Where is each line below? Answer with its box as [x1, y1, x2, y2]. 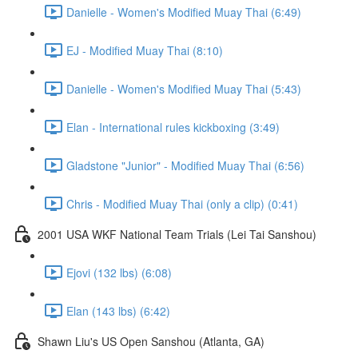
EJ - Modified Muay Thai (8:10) [66, 42, 223, 58]
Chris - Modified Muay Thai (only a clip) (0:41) [66, 195, 298, 212]
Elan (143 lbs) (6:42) [66, 302, 170, 319]
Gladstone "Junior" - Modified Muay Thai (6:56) [66, 157, 304, 173]
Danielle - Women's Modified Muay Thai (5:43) [66, 80, 301, 97]
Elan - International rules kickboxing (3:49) [66, 118, 280, 135]
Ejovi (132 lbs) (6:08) [66, 264, 172, 280]
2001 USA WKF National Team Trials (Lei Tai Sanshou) [38, 225, 316, 242]
